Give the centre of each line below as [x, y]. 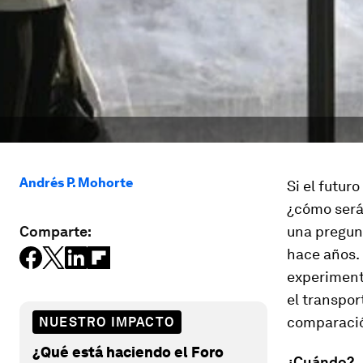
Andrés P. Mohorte [76, 183]
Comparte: [56, 231]
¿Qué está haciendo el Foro [128, 352]
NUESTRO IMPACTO [107, 322]
